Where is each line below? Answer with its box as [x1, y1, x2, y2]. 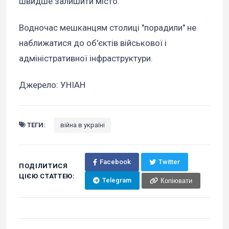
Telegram [102, 176, 131, 185]
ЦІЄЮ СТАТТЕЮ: [19, 172, 75, 180]
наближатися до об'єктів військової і [19, 38, 167, 49]
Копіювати [160, 176, 192, 185]
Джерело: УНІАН [19, 80, 85, 90]
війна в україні [60, 121, 105, 129]
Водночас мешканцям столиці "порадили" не [19, 22, 196, 33]
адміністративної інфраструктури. [19, 53, 153, 64]
